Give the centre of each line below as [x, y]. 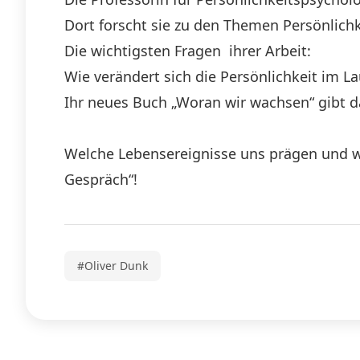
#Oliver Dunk [112, 266]
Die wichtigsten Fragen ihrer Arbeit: [188, 51]
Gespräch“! [101, 180]
